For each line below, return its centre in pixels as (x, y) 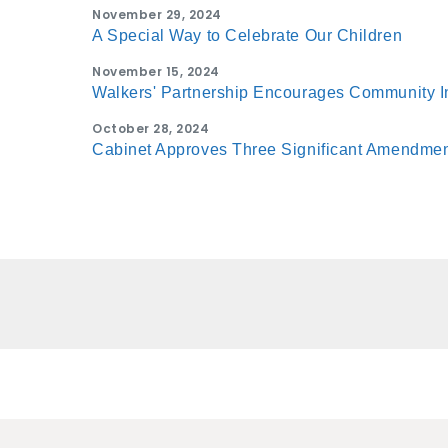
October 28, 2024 (150, 129)
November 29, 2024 (157, 15)
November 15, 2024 (156, 72)
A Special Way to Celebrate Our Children (247, 36)
